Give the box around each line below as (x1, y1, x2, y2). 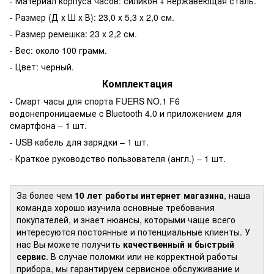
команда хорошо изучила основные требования (17, 201, 215, 213)
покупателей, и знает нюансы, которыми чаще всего (17, 213, 235, 226)
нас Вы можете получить (17, 237, 123, 250)
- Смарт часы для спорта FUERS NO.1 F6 (10, 94, 180, 107)
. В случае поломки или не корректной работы (46, 250, 237, 262)
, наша (224, 188, 250, 201)
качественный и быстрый (123, 237, 234, 250)
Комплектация (102, 76, 172, 91)
